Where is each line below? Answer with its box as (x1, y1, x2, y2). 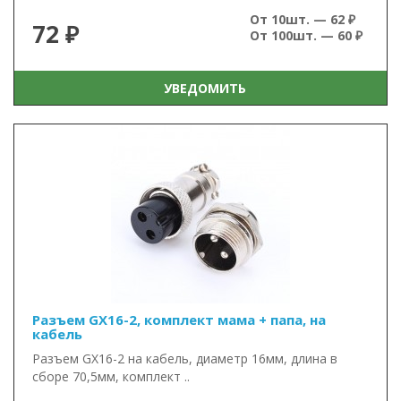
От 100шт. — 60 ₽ (250, 27, 363, 44)
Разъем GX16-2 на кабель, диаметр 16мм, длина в (32, 350, 337, 367)
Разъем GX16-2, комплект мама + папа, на (32, 311, 326, 328)
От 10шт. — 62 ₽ (250, 11, 355, 28)
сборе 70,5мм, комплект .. (32, 368, 190, 385)
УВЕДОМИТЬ (156, 79, 246, 97)
